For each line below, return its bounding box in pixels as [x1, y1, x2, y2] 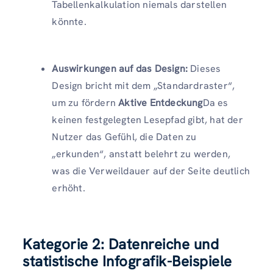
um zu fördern [52, 96, 119, 109]
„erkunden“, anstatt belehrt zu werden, [52, 147, 230, 160]
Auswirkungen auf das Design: [52, 62, 188, 75]
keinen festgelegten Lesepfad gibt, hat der [52, 113, 243, 126]
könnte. [52, 15, 87, 28]
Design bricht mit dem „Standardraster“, [52, 79, 235, 92]
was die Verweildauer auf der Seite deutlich [52, 165, 250, 177]
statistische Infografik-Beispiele [23, 252, 232, 271]
